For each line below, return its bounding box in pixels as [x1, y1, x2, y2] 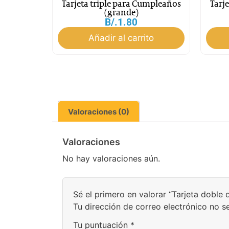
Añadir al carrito [88, 33, 154, 43]
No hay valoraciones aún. [62, 153, 160, 164]
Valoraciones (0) [68, 107, 129, 117]
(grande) [104, 9, 139, 18]
